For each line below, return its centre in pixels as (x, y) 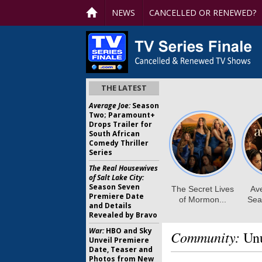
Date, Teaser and (121, 249)
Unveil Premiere (119, 240)
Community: (205, 237)
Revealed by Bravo (123, 215)
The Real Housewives (123, 168)
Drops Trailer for (120, 124)
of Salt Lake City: (116, 177)
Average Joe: (110, 106)
